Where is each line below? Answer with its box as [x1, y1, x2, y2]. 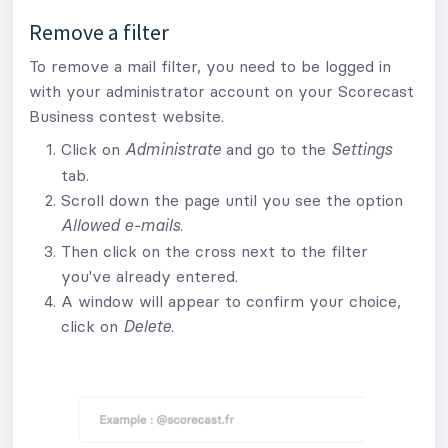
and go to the [221, 139, 331, 160]
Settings [331, 142, 392, 159]
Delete [123, 319, 171, 336]
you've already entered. [61, 266, 243, 287]
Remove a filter [29, 18, 169, 47]
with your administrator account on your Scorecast [29, 81, 414, 102]
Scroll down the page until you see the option [61, 190, 403, 211]
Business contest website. [29, 106, 229, 127]
